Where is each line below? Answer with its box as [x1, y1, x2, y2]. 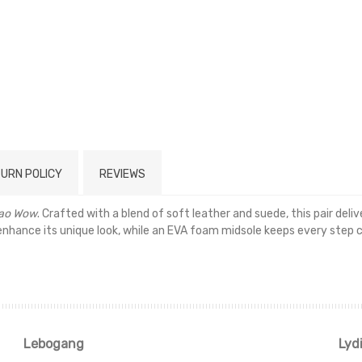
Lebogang [23, 335, 84, 351]
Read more [153, 281, 209, 296]
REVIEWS [99, 166, 145, 181]
